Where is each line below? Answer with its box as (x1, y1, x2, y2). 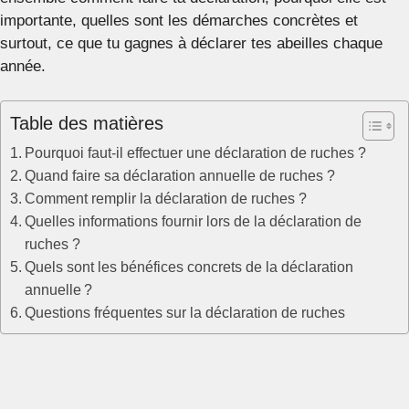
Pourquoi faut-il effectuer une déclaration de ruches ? (25, 144, 367, 161)
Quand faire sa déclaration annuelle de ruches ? (25, 167, 336, 184)
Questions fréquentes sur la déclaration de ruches (25, 304, 346, 320)
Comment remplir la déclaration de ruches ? (25, 190, 308, 206)
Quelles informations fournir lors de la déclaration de (25, 213, 362, 229)
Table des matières (10, 113, 163, 133)
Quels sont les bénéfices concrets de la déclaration (25, 258, 354, 275)
